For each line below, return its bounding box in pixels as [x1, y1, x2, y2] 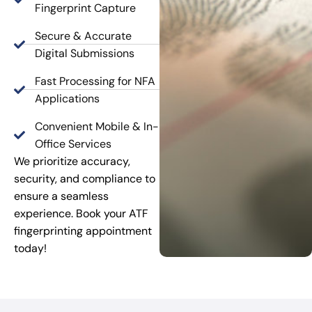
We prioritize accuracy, [14, 153, 130, 169]
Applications [35, 91, 100, 106]
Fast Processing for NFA [35, 73, 155, 88]
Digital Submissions [35, 45, 134, 61]
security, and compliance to [14, 171, 155, 186]
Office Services [35, 136, 111, 151]
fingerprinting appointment [14, 223, 152, 238]
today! [14, 240, 47, 256]
